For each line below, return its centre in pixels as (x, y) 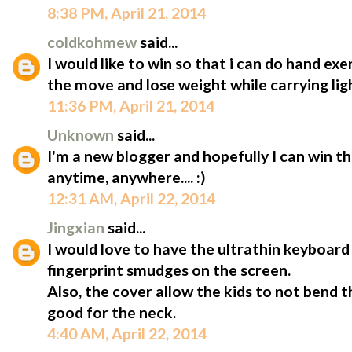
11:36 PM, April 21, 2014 (131, 105)
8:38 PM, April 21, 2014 (126, 13)
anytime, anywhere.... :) (126, 177)
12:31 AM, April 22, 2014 (131, 198)
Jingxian (77, 227)
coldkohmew (93, 42)
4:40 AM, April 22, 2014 (127, 333)
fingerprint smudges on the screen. (169, 269)
